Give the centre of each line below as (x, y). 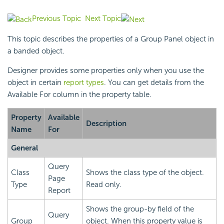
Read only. (104, 184)
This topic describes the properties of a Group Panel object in (111, 39)
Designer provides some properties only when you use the (106, 70)
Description (106, 123)
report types (84, 82)
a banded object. (36, 51)
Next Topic (103, 19)
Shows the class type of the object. (145, 172)
